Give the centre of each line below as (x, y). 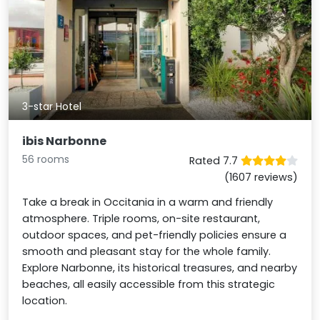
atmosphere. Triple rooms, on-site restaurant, (141, 218)
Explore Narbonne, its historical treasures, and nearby (160, 267)
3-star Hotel (52, 107)
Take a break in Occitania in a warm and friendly (148, 202)
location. (45, 300)
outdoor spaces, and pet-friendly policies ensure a (155, 235)
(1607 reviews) (261, 177)
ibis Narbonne (65, 141)
